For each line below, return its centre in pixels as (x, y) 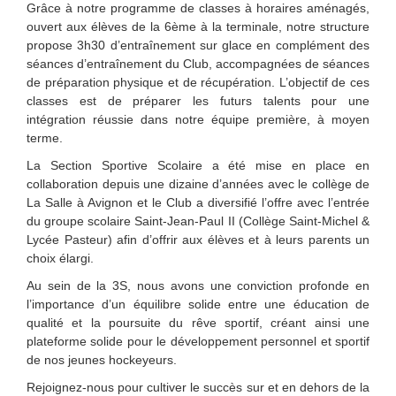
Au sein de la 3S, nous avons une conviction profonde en (198, 285)
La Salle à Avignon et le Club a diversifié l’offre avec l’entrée (198, 202)
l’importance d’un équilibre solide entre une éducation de (198, 304)
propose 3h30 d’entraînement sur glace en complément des (198, 45)
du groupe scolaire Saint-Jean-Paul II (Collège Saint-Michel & (198, 221)
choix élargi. (60, 258)
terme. (45, 137)
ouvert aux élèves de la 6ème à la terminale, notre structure (198, 26)
